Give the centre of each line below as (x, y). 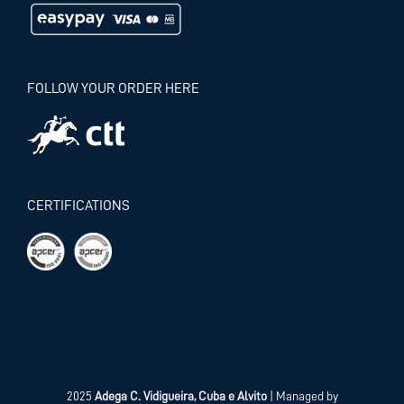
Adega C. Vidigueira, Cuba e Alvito (180, 396)
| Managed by (302, 396)
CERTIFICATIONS (78, 206)
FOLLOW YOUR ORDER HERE (113, 88)
